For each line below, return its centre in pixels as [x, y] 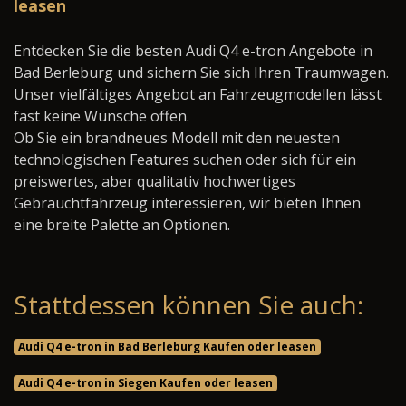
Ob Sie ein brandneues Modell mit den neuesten [177, 138]
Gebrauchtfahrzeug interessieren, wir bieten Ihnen [187, 203]
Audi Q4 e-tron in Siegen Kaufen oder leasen [145, 383]
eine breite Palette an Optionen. [122, 225]
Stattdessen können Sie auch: [188, 305]
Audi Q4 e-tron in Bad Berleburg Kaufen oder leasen [167, 347]
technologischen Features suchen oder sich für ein [185, 160]
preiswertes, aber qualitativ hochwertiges [155, 182]
